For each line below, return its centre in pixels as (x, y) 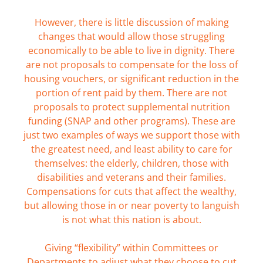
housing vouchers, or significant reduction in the (131, 79)
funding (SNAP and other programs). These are (131, 121)
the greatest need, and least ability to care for (131, 149)
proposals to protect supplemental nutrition (131, 107)
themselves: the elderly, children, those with (131, 163)
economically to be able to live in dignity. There (131, 50)
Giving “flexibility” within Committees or (131, 248)
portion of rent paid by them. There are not (131, 93)
